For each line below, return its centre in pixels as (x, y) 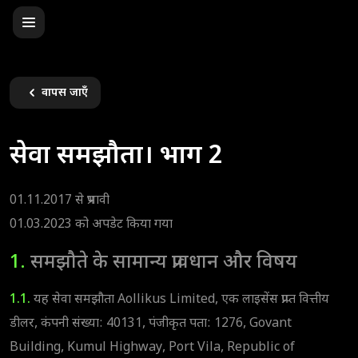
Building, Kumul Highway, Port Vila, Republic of (152, 348)
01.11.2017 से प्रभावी (60, 201)
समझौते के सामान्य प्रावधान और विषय (161, 263)
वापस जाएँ (65, 93)
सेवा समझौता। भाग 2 (116, 157)
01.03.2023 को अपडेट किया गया (91, 225)
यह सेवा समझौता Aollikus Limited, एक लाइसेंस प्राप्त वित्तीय (181, 300)
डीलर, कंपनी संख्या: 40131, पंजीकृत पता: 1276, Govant (151, 324)
